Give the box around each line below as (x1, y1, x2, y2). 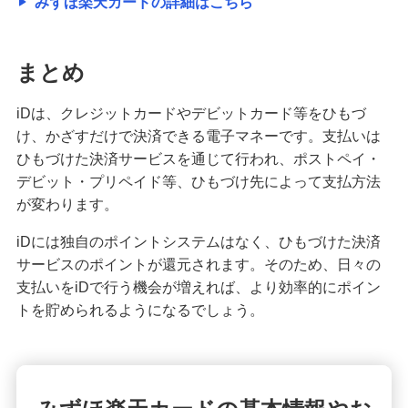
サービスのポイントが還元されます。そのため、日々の (15, 256, 381, 272)
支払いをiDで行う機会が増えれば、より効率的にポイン (15, 279, 381, 295)
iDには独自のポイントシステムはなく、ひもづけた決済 (15, 233, 381, 250)
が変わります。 (15, 196, 118, 212)
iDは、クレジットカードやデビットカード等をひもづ (15, 105, 366, 121)
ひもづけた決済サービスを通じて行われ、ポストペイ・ (15, 150, 381, 167)
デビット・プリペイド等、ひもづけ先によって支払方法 (15, 173, 381, 189)
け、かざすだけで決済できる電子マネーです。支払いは (15, 127, 381, 144)
